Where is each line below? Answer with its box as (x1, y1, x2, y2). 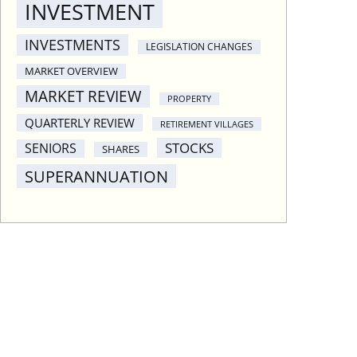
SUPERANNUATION (25, 165, 168, 188)
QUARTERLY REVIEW (25, 115, 135, 131)
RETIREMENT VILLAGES (160, 118, 253, 131)
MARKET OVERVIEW (25, 64, 118, 79)
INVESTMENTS (25, 35, 120, 55)
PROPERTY (167, 93, 211, 105)
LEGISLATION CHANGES (146, 40, 253, 54)
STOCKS (165, 139, 214, 158)
